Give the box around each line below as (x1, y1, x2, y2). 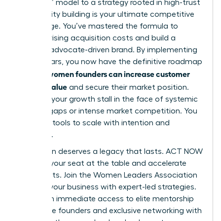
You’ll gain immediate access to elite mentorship (18, 195, 194, 203)
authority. (18, 131, 53, 139)
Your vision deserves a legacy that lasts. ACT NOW (18, 147, 203, 156)
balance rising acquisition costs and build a (18, 34, 176, 42)
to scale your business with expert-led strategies (18, 183, 194, 191)
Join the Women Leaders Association (64, 171, 197, 180)
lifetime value (18, 81, 67, 92)
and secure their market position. (67, 83, 189, 92)
